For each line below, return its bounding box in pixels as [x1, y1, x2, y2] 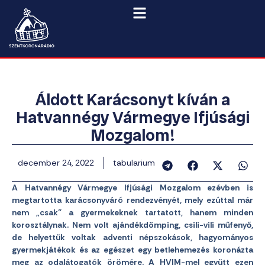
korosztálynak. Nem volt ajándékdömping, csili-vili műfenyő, [12, 219, 253, 230]
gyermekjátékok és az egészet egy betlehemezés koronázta [12, 244, 253, 255]
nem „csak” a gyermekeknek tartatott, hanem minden [12, 207, 253, 218]
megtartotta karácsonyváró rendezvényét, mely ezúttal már [12, 195, 253, 205]
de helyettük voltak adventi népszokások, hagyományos [12, 232, 253, 243]
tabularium [113, 157, 155, 168]
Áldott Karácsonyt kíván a [35, 89, 230, 111]
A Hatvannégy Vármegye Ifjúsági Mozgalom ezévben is [12, 182, 253, 193]
